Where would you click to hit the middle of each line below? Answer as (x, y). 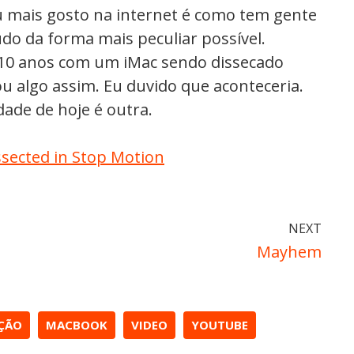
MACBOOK (77, 325)
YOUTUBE (220, 325)
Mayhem (289, 252)
